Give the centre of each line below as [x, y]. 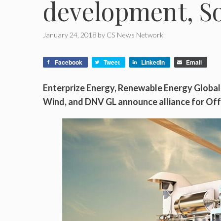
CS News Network [135, 35]
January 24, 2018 [70, 35]
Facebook [69, 62]
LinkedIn [153, 62]
